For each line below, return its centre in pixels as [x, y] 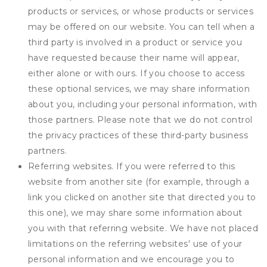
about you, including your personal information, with [143, 104]
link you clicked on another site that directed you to [142, 197]
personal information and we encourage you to [131, 259]
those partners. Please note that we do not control [140, 120]
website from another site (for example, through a [139, 182]
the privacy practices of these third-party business [138, 135]
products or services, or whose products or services [141, 11]
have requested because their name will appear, [134, 58]
